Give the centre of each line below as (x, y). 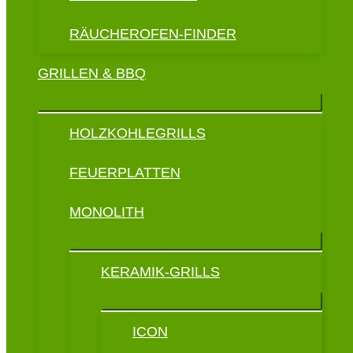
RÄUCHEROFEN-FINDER (153, 34)
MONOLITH (107, 212)
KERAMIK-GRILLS (160, 272)
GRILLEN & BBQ (92, 74)
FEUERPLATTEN (125, 173)
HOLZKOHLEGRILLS (137, 134)
